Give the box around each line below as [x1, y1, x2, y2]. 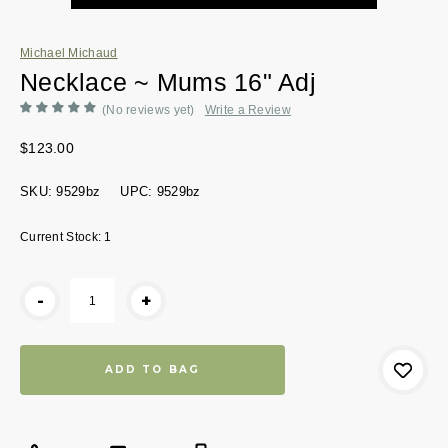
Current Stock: [20, 230, 105, 245]
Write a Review [204, 102, 291, 117]
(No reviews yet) [102, 102, 195, 117]
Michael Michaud [20, 45, 118, 60]
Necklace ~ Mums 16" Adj [20, 67, 316, 96]
